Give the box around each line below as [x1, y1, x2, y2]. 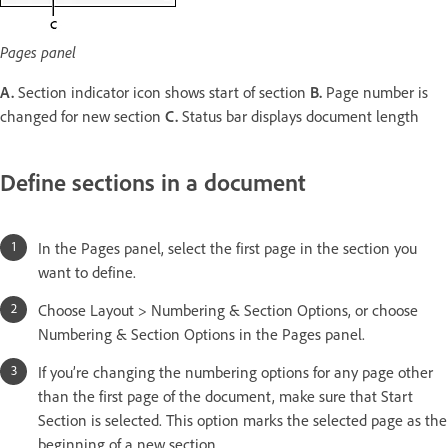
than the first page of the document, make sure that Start [38, 386, 413, 407]
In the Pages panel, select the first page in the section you [38, 238, 417, 259]
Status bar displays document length [178, 106, 423, 127]
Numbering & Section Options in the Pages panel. [38, 324, 365, 345]
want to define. [38, 262, 136, 283]
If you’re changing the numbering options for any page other [38, 362, 433, 383]
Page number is [322, 82, 428, 103]
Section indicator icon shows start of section [14, 82, 310, 103]
